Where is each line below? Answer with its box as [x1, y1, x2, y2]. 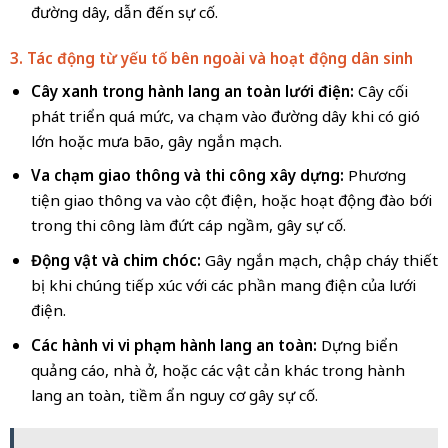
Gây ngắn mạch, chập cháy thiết [204, 250, 438, 270]
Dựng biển [320, 334, 398, 355]
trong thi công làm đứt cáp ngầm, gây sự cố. [30, 215, 346, 236]
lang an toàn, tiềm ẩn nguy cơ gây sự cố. [30, 384, 318, 405]
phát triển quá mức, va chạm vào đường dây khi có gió [30, 105, 420, 126]
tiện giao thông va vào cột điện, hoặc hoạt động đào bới [30, 190, 432, 211]
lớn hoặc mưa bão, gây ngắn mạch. [30, 130, 282, 151]
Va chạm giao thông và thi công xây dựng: [30, 165, 344, 186]
